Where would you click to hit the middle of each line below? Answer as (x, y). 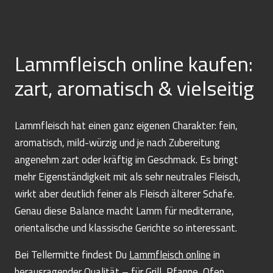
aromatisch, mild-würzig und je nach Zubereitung (117, 142)
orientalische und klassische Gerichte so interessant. (126, 228)
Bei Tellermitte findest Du (72, 254)
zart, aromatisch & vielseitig (134, 87)
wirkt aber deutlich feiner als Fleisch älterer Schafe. (125, 193)
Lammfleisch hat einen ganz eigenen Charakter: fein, (126, 125)
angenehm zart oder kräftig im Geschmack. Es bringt (126, 159)
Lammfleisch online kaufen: (134, 63)
